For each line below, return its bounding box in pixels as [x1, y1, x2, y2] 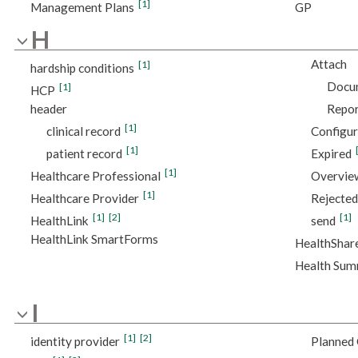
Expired [310, 146, 352, 161]
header [30, 101, 67, 117]
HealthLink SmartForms [30, 232, 158, 247]
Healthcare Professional [30, 169, 161, 184]
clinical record [46, 124, 121, 139]
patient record [46, 146, 122, 161]
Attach [310, 57, 347, 72]
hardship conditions [30, 61, 134, 76]
